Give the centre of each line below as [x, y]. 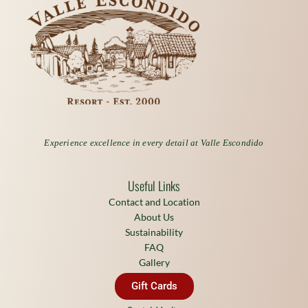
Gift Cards [154, 286]
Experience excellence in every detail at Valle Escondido [154, 142]
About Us [154, 217]
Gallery [154, 263]
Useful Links [154, 186]
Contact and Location [154, 202]
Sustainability [154, 232]
